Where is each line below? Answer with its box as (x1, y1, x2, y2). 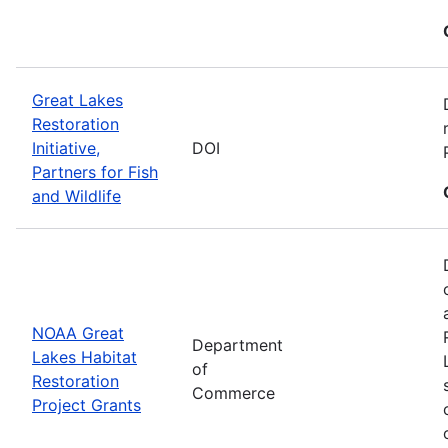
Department (192, 334, 283, 355)
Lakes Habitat (32, 346, 137, 367)
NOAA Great (32, 322, 124, 343)
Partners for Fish (32, 161, 158, 182)
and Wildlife (32, 185, 121, 206)
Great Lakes (32, 89, 123, 110)
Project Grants (32, 394, 141, 415)
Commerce (192, 382, 275, 403)
